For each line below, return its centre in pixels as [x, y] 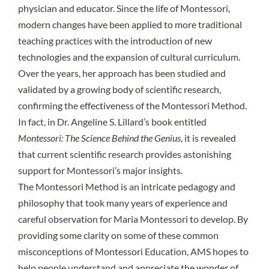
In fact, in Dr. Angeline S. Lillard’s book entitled [112, 122]
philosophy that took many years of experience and [123, 203]
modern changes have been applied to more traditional [130, 25]
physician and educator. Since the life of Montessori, [124, 8]
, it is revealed [208, 138]
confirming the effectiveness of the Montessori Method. [132, 106]
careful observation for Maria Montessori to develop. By [133, 219]
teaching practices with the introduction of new [115, 41]
